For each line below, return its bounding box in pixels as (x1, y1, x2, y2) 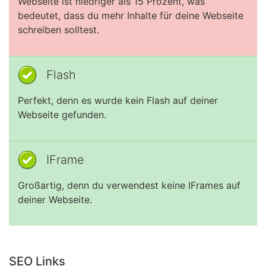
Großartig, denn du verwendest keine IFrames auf (18, 179, 240, 191)
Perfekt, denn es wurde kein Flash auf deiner (18, 94, 218, 106)
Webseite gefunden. (18, 109, 106, 121)
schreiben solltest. (18, 24, 99, 36)
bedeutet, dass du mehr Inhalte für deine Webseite (18, 9, 243, 21)
